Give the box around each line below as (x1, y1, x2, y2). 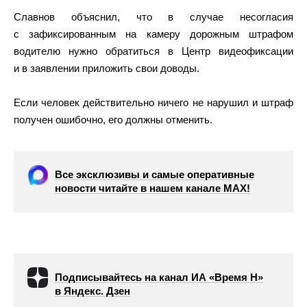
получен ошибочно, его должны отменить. (14, 114, 212, 125)
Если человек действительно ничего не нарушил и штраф (14, 97, 293, 108)
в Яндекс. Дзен (55, 285, 130, 297)
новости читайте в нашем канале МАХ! (55, 182, 250, 194)
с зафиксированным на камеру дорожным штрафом (14, 28, 293, 40)
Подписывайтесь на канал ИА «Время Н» (55, 271, 263, 283)
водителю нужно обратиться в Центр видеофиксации (14, 45, 293, 57)
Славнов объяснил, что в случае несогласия (14, 11, 293, 23)
